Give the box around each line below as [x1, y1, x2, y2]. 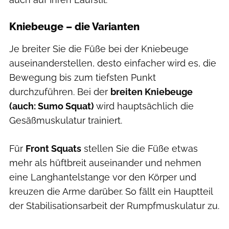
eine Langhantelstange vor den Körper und [9, 171, 196, 182]
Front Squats [26, 143, 81, 154]
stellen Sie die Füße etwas [81, 143, 198, 154]
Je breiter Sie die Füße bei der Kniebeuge [9, 43, 189, 54]
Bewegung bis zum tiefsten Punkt [9, 72, 156, 83]
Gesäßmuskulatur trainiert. [9, 114, 122, 126]
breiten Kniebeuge [110, 86, 193, 97]
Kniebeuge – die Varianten [9, 20, 140, 33]
